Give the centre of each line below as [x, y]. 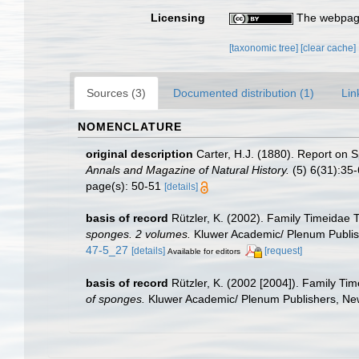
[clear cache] [329, 48]
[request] [283, 251]
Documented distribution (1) [244, 93]
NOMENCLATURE [130, 127]
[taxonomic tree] [265, 48]
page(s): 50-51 [125, 186]
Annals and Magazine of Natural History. [188, 170]
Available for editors [204, 251]
